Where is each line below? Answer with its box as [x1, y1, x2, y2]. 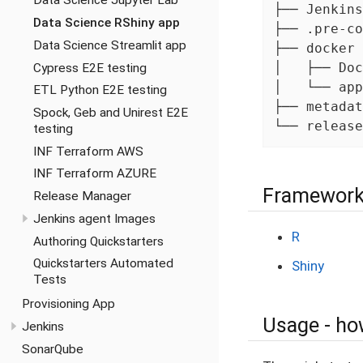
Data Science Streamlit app [32, 37, 186, 53]
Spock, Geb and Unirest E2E [32, 105, 188, 120]
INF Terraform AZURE [32, 166, 156, 181]
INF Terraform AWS [32, 143, 143, 159]
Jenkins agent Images [32, 211, 156, 226]
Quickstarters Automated [32, 256, 173, 271]
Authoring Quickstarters [32, 233, 164, 249]
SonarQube [22, 341, 83, 357]
